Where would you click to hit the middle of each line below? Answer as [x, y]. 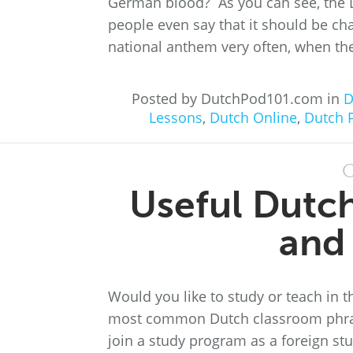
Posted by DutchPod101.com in [237, 98]
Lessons [175, 117]
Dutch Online [253, 117]
